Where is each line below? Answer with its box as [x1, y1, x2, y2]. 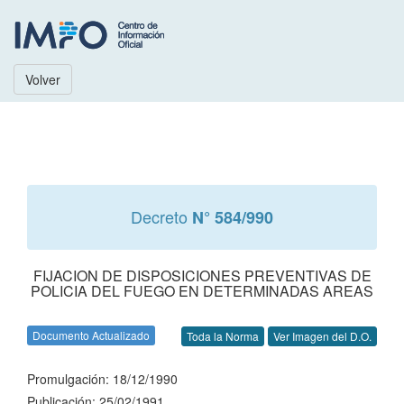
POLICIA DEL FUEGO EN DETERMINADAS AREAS [31, 280, 373, 301]
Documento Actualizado [32, 327, 150, 343]
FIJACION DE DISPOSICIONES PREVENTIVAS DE [32, 265, 372, 286]
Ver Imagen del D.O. [273, 328, 372, 344]
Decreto [131, 205, 192, 228]
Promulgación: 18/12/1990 [27, 370, 178, 388]
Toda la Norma [187, 328, 259, 344]
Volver [25, 70, 60, 88]
